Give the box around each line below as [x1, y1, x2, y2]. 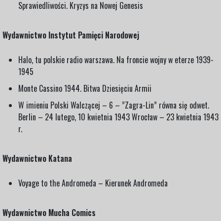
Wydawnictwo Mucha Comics [2, 206, 96, 219]
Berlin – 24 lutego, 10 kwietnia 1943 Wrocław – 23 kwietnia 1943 [18, 110, 219, 123]
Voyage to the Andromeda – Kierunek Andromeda [18, 177, 168, 189]
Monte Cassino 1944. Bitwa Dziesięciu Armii [18, 82, 151, 94]
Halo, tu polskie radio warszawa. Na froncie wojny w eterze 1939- [18, 53, 214, 66]
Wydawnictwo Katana [2, 152, 72, 164]
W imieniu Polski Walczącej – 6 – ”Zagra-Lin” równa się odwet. [18, 99, 209, 111]
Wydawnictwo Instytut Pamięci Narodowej [2, 29, 139, 41]
